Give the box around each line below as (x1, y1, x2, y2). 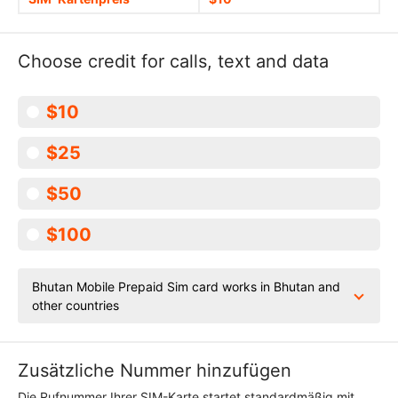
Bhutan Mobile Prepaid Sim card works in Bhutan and (32, 279, 340, 294)
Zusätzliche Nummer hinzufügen (18, 360, 291, 381)
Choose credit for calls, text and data (18, 51, 329, 72)
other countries (32, 298, 119, 313)
